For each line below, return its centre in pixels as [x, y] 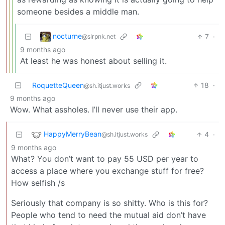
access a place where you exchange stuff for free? [107, 171]
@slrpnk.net [99, 37]
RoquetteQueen [58, 85]
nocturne [67, 36]
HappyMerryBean [73, 134]
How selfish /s [38, 183]
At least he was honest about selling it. [93, 61]
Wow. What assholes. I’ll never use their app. [94, 109]
